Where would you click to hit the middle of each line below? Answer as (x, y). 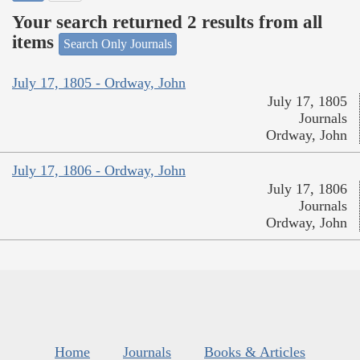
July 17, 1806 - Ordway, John (99, 171)
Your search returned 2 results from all (167, 22)
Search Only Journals (118, 43)
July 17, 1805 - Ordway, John (99, 83)
